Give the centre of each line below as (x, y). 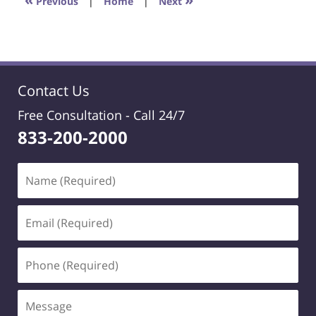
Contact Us (54, 91)
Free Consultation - (75, 115)
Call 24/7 (159, 115)
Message (41, 298)
